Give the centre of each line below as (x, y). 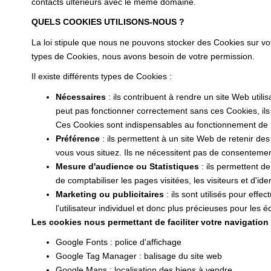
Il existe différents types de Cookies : (102, 76)
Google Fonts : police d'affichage (119, 242)
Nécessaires (81, 96)
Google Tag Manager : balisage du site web (139, 256)
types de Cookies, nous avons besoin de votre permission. (143, 56)
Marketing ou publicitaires (110, 194)
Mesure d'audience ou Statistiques (127, 166)
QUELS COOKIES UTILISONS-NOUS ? (108, 22)
